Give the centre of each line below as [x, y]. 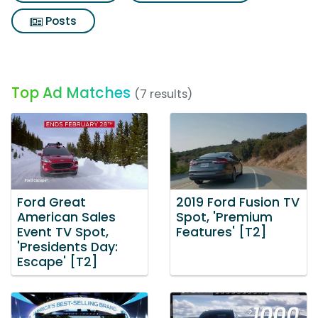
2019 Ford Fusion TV [238, 202]
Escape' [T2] [57, 262]
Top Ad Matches [71, 93]
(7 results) [163, 94]
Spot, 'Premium [224, 217]
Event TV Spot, [63, 232]
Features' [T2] [221, 232]
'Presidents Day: [67, 247]
